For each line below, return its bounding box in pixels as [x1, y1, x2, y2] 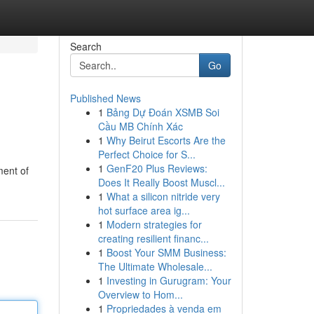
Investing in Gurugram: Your [106, 273, 231, 287]
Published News [69, 91, 141, 105]
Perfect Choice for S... [97, 147, 196, 161]
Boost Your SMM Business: [106, 245, 226, 259]
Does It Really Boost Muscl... [97, 175, 225, 189]
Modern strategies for [106, 217, 202, 231]
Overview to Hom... [97, 287, 183, 301]
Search [69, 39, 102, 53]
